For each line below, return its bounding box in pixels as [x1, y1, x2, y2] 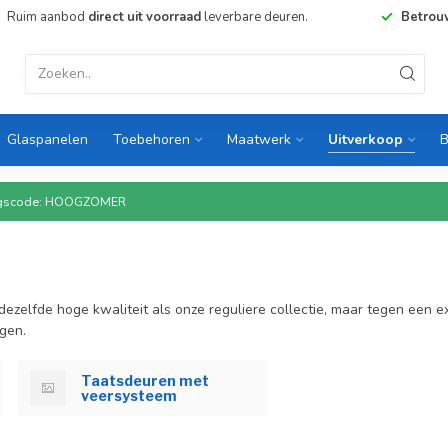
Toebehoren [113, 130, 190, 149]
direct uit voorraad [88, 8, 201, 26]
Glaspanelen [7, 130, 88, 149]
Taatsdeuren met [81, 371, 209, 389]
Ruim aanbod [7, 8, 88, 26]
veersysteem [81, 386, 177, 404]
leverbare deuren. [201, 8, 308, 26]
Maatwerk [227, 130, 291, 149]
